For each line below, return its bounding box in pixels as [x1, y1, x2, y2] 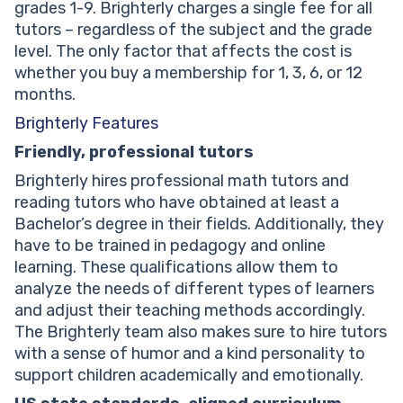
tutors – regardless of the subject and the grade [14, 19, 372, 40]
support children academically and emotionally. [14, 364, 363, 385]
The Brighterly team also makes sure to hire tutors [14, 321, 387, 342]
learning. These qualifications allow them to [14, 256, 338, 277]
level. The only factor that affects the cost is [14, 40, 352, 61]
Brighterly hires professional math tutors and [14, 170, 349, 191]
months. [14, 84, 76, 104]
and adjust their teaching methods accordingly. [14, 300, 365, 320]
